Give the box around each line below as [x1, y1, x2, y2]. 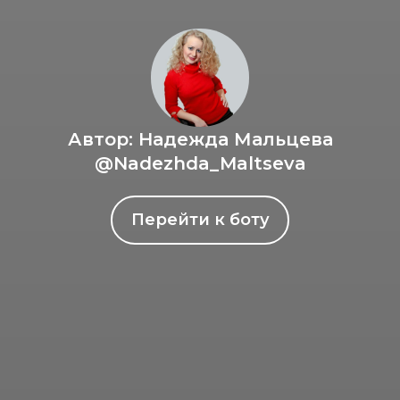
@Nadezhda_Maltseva [94, 152, 306, 174]
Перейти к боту [130, 210, 270, 229]
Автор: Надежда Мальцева [67, 128, 333, 150]
